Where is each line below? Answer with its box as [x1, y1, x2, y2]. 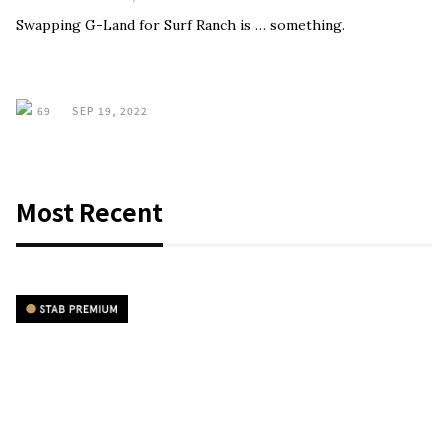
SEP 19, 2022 [72, 103, 148, 118]
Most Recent [16, 194, 163, 229]
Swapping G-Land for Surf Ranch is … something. [16, 16, 345, 34]
